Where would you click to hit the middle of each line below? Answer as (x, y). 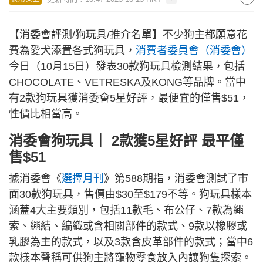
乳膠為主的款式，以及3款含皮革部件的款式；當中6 (131, 242)
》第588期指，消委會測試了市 (176, 178)
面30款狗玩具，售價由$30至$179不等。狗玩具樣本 (130, 194)
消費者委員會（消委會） (194, 50)
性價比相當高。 (46, 114)
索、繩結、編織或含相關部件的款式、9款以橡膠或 (128, 226)
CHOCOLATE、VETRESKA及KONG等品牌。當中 (127, 82)
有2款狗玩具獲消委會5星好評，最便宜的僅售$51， (129, 98)
